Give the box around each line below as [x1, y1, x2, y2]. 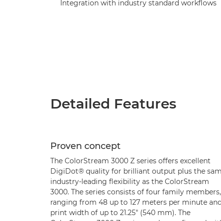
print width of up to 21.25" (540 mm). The [50, 208, 190, 217]
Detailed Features [50, 95, 176, 112]
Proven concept [50, 140, 120, 151]
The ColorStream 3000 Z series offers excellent [50, 156, 211, 165]
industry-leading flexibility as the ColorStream [50, 177, 209, 186]
